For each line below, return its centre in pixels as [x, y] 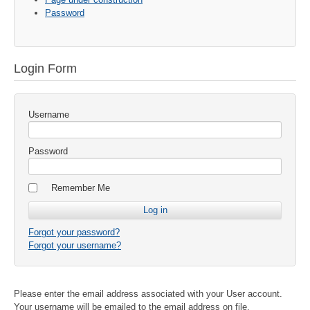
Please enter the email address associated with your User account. [148, 294]
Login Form [45, 69]
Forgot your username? [75, 246]
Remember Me [81, 188]
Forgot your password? [74, 232]
